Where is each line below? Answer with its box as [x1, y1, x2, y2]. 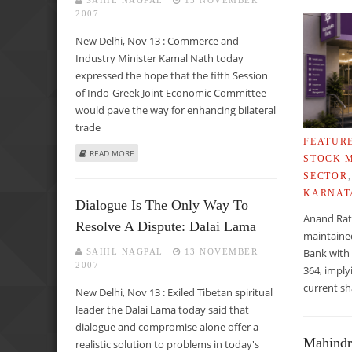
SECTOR [303, 171, 348, 181]
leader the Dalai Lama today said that [75, 302, 249, 317]
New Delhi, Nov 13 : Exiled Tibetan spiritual [75, 285, 273, 300]
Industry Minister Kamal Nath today [75, 51, 244, 66]
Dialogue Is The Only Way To [75, 197, 248, 214]
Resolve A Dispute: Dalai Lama [75, 218, 256, 235]
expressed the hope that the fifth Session [75, 68, 268, 83]
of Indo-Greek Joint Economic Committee [75, 86, 266, 101]
